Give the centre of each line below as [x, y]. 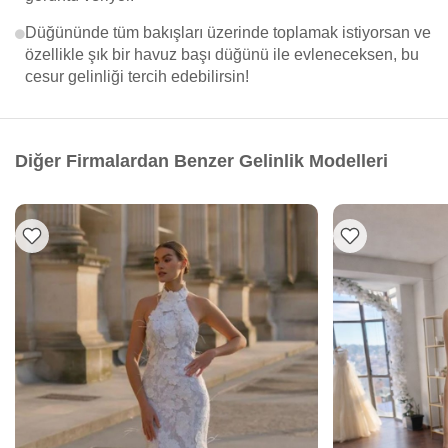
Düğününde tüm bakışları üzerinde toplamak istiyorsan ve [228, 32]
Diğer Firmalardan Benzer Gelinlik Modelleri [201, 161]
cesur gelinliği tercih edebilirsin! [137, 76]
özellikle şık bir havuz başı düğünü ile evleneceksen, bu [222, 54]
